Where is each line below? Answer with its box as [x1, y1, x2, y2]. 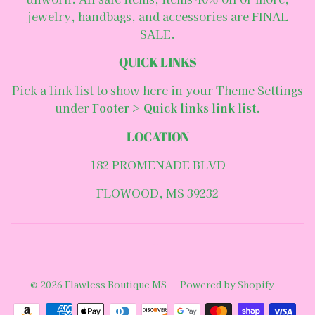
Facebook [161, 236, 216, 253]
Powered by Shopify [180, 278, 274, 292]
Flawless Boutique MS [65, 278, 167, 292]
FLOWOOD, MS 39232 [96, 184, 219, 201]
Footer [92, 98, 129, 116]
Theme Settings [216, 81, 303, 98]
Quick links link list [143, 98, 256, 116]
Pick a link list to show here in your [12, 81, 216, 98]
